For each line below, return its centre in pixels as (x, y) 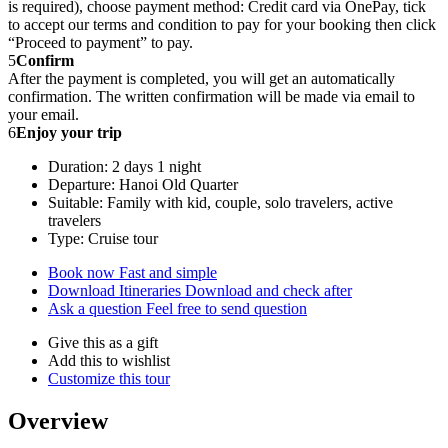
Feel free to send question (226, 309)
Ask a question (97, 309)
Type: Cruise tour (103, 239)
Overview (58, 421)
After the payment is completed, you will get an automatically (201, 79)
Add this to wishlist (109, 361)
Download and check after (268, 291)
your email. (43, 115)
